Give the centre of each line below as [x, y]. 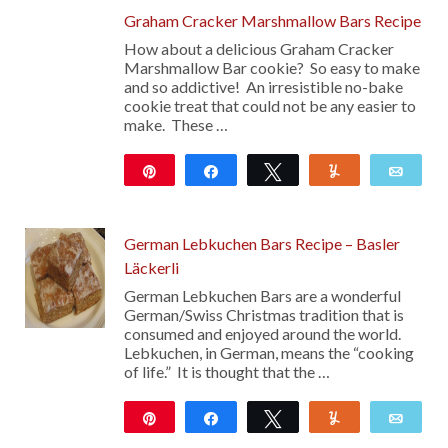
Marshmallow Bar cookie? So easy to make [271, 68]
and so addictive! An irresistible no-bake [263, 87]
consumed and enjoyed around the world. [262, 334]
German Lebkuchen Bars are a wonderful [262, 296]
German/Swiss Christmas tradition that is [263, 315]
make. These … [175, 125]
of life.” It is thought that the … [226, 372]
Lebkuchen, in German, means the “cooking [268, 353]
